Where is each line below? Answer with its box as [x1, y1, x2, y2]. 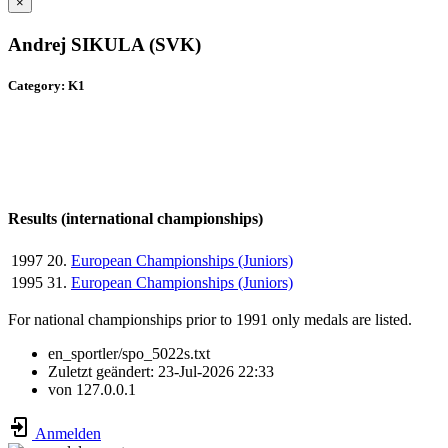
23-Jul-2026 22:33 [158, 363, 274, 381]
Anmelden [32, 425, 101, 443]
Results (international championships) [8, 209, 263, 227]
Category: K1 [8, 78, 85, 94]
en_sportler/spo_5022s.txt [48, 345, 210, 363]
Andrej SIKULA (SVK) [8, 34, 201, 56]
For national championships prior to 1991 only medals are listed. [8, 311, 412, 329]
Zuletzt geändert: [48, 363, 158, 381]
